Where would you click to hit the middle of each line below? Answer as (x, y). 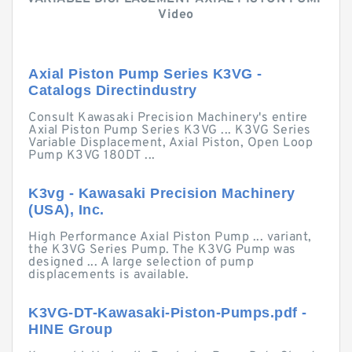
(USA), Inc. (66, 210)
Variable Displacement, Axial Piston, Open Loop (170, 143)
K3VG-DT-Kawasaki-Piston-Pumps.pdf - (168, 313)
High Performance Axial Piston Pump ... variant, (170, 237)
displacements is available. (109, 275)
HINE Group (70, 329)
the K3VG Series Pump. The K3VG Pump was (162, 250)
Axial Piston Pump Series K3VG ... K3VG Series (170, 130)
